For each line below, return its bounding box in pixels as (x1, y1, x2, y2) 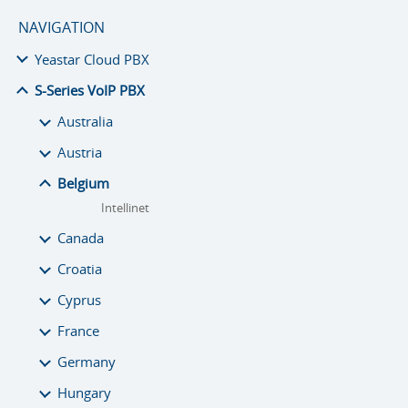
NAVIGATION (18, 17, 105, 37)
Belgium (57, 174, 109, 192)
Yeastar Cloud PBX (35, 50, 149, 68)
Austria (57, 143, 102, 161)
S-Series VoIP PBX (35, 81, 145, 99)
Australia (57, 112, 113, 130)
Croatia (57, 260, 102, 278)
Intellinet (101, 199, 149, 216)
